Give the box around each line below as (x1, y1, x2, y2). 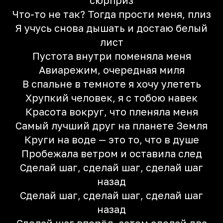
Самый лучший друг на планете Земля (15, 119, 208, 131)
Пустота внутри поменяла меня (32, 50, 191, 62)
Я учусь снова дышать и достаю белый (15, 22, 208, 34)
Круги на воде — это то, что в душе (24, 133, 199, 145)
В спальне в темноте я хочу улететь (22, 78, 201, 90)
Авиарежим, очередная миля (38, 64, 185, 76)
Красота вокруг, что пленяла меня (25, 106, 198, 117)
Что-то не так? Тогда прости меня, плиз (12, 8, 211, 20)
